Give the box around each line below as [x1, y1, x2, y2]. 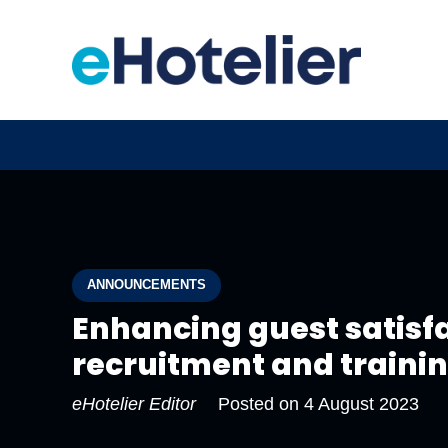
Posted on [217, 393, 304, 414]
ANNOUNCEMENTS [87, 277, 207, 292]
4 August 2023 [303, 393, 419, 414]
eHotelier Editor [72, 393, 196, 414]
